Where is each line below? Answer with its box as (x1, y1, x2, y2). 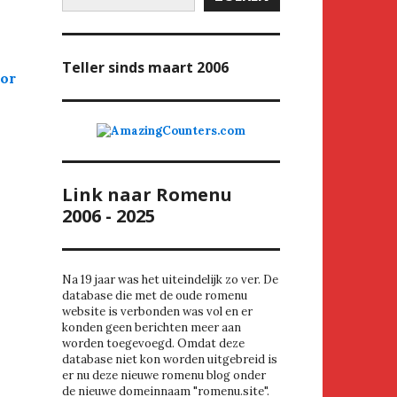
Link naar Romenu (62, 183, 232, 207)
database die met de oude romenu (62, 288, 247, 304)
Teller (62, 58, 105, 78)
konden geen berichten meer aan (62, 320, 241, 336)
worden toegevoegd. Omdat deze (62, 336, 245, 352)
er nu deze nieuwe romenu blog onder (62, 368, 266, 384)
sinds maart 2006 (105, 58, 229, 78)
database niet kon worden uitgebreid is (62, 352, 277, 368)
